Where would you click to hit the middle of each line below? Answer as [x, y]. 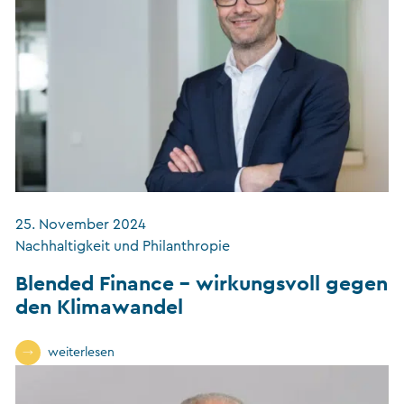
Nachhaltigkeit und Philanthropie [123, 246]
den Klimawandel [99, 306]
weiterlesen [81, 352]
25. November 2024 [81, 224]
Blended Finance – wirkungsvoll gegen [202, 282]
